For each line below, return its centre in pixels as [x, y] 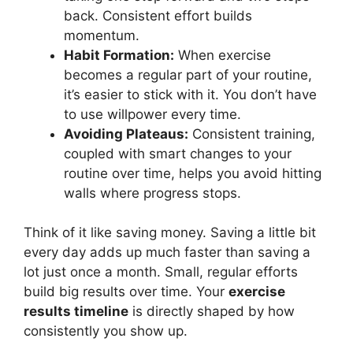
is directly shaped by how [212, 311]
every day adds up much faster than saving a [167, 252]
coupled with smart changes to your [178, 153]
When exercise [223, 55]
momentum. [102, 35]
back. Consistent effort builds [158, 15]
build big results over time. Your [126, 292]
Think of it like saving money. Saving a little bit [170, 232]
